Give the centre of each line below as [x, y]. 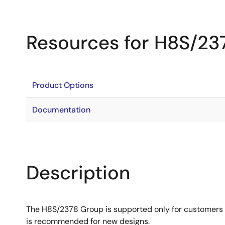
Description [78, 173]
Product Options [63, 85]
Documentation [61, 110]
